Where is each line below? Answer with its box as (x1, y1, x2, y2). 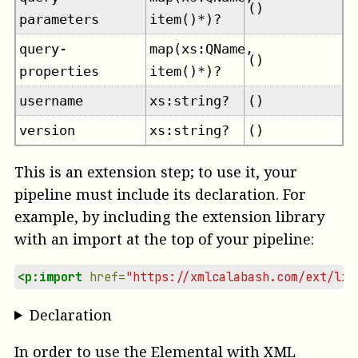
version (19, 121, 76, 138)
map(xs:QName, (149, 40, 254, 57)
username (19, 92, 84, 109)
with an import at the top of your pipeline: (14, 229, 314, 249)
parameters (19, 10, 100, 27)
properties (19, 62, 100, 79)
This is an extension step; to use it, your (14, 161, 297, 181)
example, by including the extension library (14, 206, 324, 226)
